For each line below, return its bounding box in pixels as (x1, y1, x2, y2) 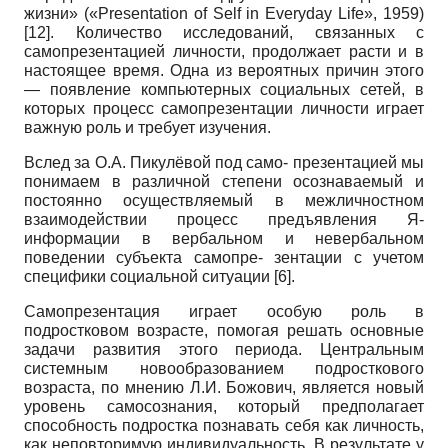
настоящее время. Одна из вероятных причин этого (24, 62, 424, 80)
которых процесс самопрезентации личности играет (24, 100, 424, 118)
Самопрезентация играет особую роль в (24, 303, 424, 321)
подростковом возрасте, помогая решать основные (24, 322, 424, 340)
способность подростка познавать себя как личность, (24, 417, 424, 435)
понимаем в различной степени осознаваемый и (24, 173, 424, 191)
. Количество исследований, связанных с (50, 24, 424, 42)
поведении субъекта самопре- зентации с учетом (24, 249, 424, 267)
